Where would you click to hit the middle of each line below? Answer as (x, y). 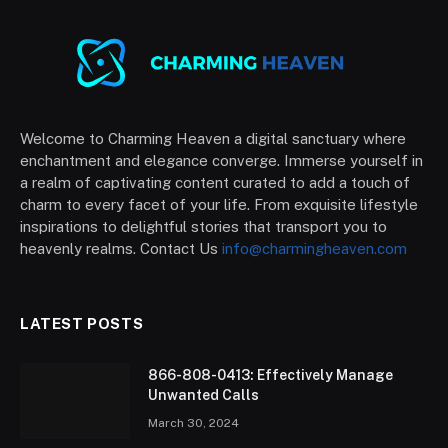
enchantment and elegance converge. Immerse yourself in (221, 160)
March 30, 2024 (193, 422)
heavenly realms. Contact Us (121, 248)
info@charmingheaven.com (314, 248)
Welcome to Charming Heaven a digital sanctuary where (213, 138)
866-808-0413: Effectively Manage (270, 374)
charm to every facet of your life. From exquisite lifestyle (219, 204)
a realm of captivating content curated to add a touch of (215, 182)
